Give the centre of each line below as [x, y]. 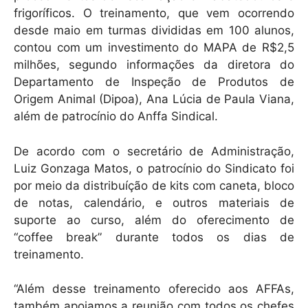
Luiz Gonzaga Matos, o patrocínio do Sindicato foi [154, 168]
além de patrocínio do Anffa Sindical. [116, 117]
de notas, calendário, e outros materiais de [154, 202]
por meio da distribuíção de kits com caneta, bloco [154, 185]
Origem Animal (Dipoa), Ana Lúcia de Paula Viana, [154, 99]
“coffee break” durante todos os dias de [154, 237]
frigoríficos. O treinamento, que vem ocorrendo [154, 13]
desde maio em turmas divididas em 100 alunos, [154, 31]
